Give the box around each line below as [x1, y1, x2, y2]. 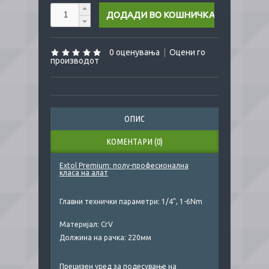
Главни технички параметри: [59, 198, 162, 205]
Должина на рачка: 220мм [59, 234, 151, 241]
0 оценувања [109, 47, 160, 57]
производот [50, 56, 99, 65]
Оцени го [169, 47, 205, 57]
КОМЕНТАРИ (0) [106, 136, 163, 147]
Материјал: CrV [59, 220, 113, 228]
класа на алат [59, 169, 108, 177]
